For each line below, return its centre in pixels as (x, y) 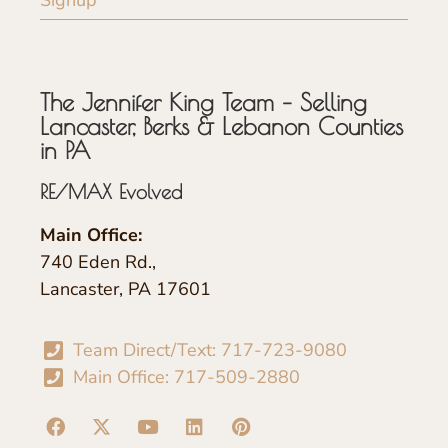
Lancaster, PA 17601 (125, 288)
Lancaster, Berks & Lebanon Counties (221, 125)
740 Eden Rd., (98, 261)
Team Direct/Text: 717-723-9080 (209, 350)
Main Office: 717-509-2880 (186, 377)
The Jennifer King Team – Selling (203, 101)
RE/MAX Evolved (111, 191)
